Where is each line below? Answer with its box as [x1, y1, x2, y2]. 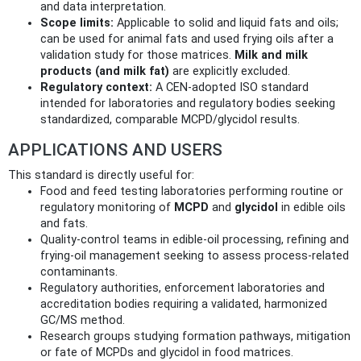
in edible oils [278, 200, 346, 214]
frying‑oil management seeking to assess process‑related [40, 248, 349, 263]
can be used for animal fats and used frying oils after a [40, 31, 334, 46]
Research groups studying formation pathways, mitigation [40, 329, 351, 343]
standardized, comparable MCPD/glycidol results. [40, 112, 300, 127]
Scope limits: [40, 15, 114, 30]
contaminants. [40, 264, 118, 279]
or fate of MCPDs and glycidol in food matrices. [40, 345, 293, 359]
